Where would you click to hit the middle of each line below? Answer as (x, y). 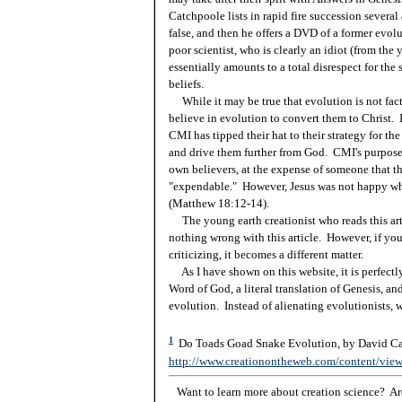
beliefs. (188, 84)
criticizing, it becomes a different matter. (267, 255)
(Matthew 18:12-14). (219, 204)
